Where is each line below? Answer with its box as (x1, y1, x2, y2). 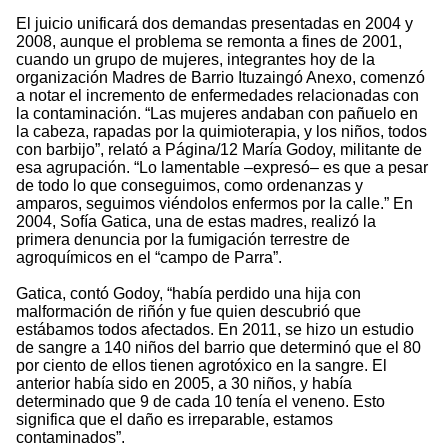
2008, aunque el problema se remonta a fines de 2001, (16, 33, 402, 51)
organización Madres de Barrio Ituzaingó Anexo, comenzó (16, 69, 425, 87)
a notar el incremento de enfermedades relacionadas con (16, 87, 419, 105)
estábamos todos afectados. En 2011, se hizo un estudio (16, 321, 414, 339)
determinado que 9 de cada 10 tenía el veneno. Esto (16, 393, 385, 411)
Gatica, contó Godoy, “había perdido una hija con (16, 285, 361, 303)
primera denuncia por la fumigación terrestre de (16, 231, 350, 249)
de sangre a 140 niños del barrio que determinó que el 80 (16, 339, 421, 357)
